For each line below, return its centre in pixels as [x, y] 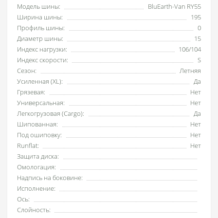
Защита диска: [38, 156]
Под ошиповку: [39, 135]
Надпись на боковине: [50, 177]
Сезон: [27, 70]
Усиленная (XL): [40, 81]
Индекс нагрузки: [42, 49]
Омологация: [36, 167]
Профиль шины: [41, 27]
